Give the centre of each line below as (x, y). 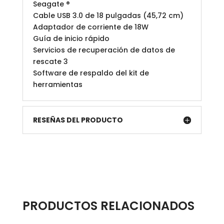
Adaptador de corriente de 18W (90, 27)
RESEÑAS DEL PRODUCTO (78, 120)
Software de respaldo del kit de (91, 73)
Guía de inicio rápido (71, 38)
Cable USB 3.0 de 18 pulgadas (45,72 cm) (108, 15)
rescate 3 (50, 61)
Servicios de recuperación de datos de (104, 50)
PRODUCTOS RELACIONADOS (108, 205)
